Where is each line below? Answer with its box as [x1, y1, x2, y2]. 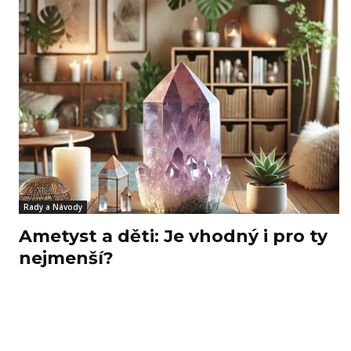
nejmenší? [19, 248, 114, 270]
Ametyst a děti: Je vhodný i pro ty [19, 226, 327, 248]
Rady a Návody [24, 201, 82, 213]
